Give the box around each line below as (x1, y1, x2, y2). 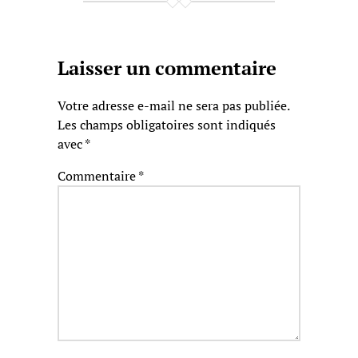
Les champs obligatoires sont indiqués (58, 115, 276, 133)
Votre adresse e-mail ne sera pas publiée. (58, 96, 289, 114)
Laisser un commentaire (58, 55, 276, 82)
